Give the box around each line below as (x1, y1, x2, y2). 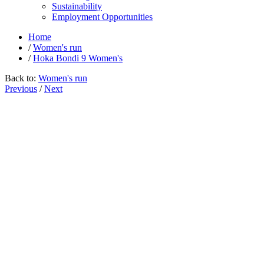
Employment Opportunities (52, 12, 153, 22)
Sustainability (52, 1, 102, 11)
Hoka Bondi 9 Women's (33, 53, 123, 63)
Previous (5, 84, 37, 94)
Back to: (5, 73, 36, 83)
